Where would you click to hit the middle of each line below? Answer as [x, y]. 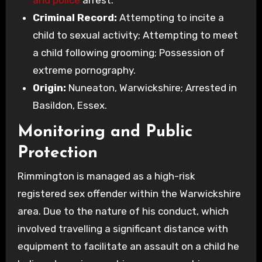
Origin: [49, 87]
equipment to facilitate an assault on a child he [128, 247]
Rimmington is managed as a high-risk [106, 176]
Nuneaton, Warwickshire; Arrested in [151, 87]
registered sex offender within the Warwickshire [129, 194]
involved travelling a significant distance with [123, 229]
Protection [57, 153]
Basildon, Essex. [70, 105]
